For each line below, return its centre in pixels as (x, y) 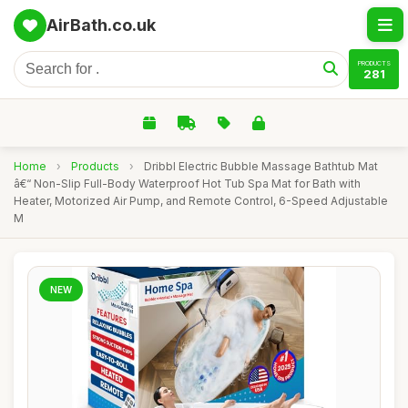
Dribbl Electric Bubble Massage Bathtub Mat (261, 166)
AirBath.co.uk (101, 25)
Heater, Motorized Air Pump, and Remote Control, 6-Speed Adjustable (201, 201)
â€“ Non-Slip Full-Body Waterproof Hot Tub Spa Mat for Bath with (187, 184)
